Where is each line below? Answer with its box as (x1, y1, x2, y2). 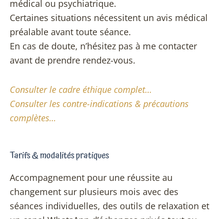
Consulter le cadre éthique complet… (10, 84, 152, 96)
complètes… (10, 112, 56, 124)
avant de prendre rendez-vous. (10, 54, 135, 66)
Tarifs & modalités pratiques (10, 148, 109, 163)
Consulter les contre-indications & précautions (10, 98, 189, 110)
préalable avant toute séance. (10, 25, 131, 38)
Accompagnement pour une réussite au (10, 171, 173, 183)
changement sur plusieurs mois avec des (10, 185, 178, 197)
